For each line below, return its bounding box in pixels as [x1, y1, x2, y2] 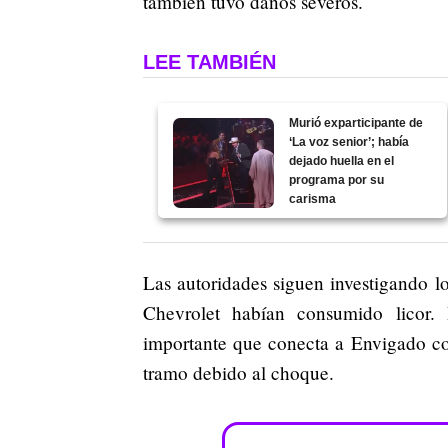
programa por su [289, 172, 385, 187]
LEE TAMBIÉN [143, 50, 276, 73]
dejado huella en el [289, 153, 395, 168]
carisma [289, 191, 337, 206]
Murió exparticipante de [289, 115, 424, 130]
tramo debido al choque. [143, 359, 334, 385]
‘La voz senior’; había [289, 134, 410, 149]
